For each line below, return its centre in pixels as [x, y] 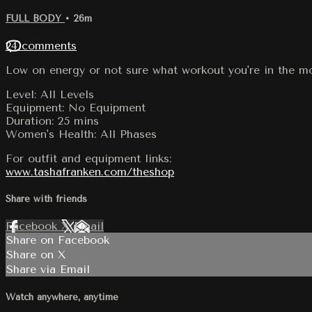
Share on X [36, 255]
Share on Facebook [58, 240]
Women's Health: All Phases [81, 134]
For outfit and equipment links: [88, 158]
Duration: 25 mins [52, 120]
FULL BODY [35, 18]
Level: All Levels [50, 94]
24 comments [41, 45]
